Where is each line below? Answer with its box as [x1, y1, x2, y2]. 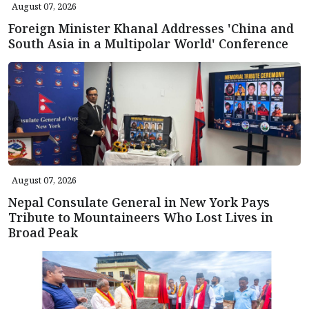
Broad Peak [8, 223, 78, 241]
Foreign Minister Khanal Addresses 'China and [8, 19, 294, 37]
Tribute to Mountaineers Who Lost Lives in [8, 208, 273, 226]
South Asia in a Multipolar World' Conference [8, 34, 288, 52]
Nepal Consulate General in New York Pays [8, 193, 270, 210]
